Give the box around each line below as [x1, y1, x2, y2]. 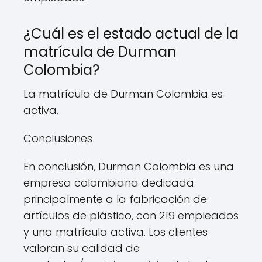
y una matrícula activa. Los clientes [23, 225, 208, 239]
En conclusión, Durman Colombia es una [23, 159, 234, 174]
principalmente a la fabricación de [23, 192, 207, 206]
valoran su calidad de [23, 241, 140, 256]
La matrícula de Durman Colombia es [23, 87, 223, 101]
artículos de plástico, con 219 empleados [23, 208, 239, 223]
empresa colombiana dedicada [23, 175, 194, 190]
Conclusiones [23, 131, 92, 146]
